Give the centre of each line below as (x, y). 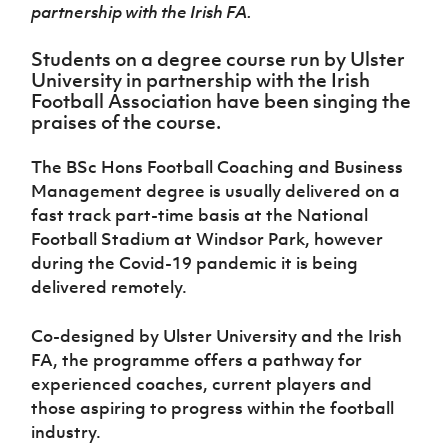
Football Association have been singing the (221, 101)
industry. (66, 432)
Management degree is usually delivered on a (216, 191)
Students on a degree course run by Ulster (218, 59)
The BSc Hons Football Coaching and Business (217, 167)
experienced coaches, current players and (202, 384)
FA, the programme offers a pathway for (197, 360)
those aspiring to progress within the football (213, 408)
